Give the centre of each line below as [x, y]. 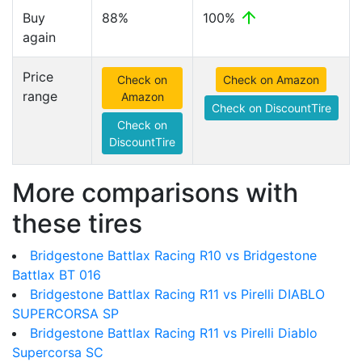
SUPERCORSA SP [65, 314]
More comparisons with [155, 193]
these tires [77, 223]
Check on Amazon [271, 80]
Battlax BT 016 [57, 275]
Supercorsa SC [58, 352]
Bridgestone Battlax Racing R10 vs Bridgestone [173, 255]
